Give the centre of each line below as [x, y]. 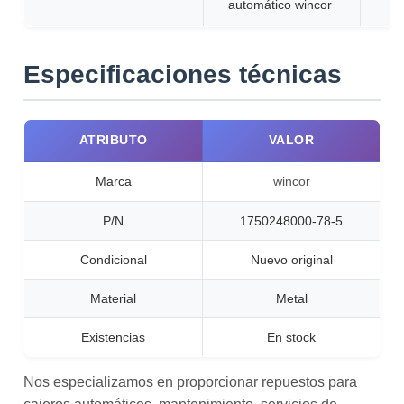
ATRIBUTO [113, 140]
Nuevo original [291, 260]
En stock [291, 337]
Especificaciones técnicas [183, 74]
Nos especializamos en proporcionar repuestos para [190, 381]
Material [113, 298]
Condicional [113, 260]
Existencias [113, 337]
